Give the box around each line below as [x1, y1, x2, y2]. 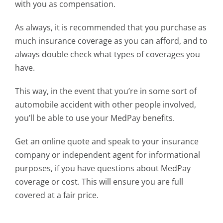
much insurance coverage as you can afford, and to [15, 35, 208, 46]
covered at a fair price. [15, 190, 99, 201]
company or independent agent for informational [15, 149, 200, 160]
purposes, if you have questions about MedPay [15, 163, 191, 174]
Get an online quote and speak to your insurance [15, 136, 199, 147]
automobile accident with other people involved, [15, 99, 196, 110]
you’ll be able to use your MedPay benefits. [15, 112, 175, 123]
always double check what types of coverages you [15, 49, 200, 60]
